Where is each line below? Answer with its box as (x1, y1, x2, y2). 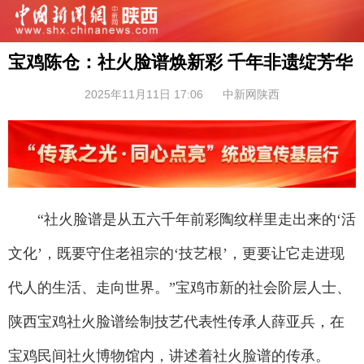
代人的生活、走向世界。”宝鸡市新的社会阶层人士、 (8, 279, 351, 297)
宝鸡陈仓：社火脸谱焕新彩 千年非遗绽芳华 (8, 52, 353, 72)
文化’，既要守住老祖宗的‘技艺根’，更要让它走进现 (8, 245, 344, 262)
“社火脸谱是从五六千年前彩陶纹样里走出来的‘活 (8, 211, 356, 228)
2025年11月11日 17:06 (84, 88, 203, 101)
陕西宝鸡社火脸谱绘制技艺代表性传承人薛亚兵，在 (8, 314, 344, 331)
